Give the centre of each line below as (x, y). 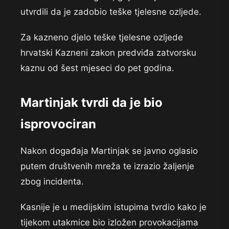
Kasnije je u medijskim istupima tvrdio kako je (113, 207)
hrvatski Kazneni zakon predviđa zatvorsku (108, 53)
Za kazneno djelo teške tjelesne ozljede (102, 38)
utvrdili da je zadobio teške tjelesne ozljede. (111, 12)
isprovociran (58, 124)
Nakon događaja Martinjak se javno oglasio (109, 151)
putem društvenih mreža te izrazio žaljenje (107, 166)
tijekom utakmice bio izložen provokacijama (109, 223)
